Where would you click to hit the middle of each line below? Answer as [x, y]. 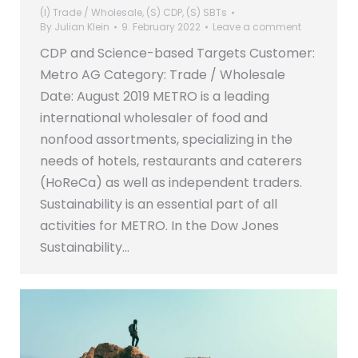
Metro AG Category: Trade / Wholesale [163, 74]
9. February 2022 [161, 26]
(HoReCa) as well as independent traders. [171, 182]
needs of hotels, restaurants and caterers [171, 161]
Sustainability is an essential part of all [159, 204]
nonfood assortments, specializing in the [166, 139]
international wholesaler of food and [154, 117]
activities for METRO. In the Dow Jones [159, 225]
